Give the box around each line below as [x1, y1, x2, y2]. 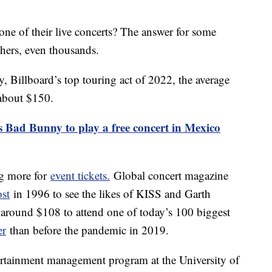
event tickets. [50, 168, 110, 183]
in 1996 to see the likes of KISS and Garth [10, 186, 211, 202]
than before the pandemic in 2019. [6, 222, 176, 238]
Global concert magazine [110, 168, 228, 183]
